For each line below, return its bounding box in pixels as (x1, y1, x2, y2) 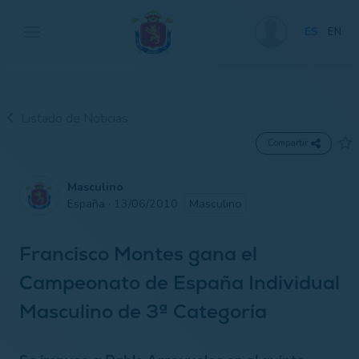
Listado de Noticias (21, 109, 128, 127)
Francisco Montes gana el (19, 240, 257, 266)
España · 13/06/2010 (67, 195, 184, 212)
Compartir (268, 136, 309, 149)
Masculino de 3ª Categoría (19, 298, 267, 324)
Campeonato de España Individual (19, 269, 340, 295)
